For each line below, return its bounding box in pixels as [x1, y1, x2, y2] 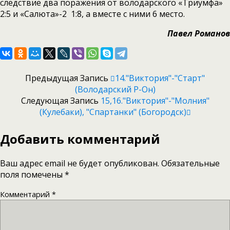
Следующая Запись [21, 95, 101, 106]
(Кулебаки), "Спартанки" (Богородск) [39, 106, 186, 118]
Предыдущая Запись [25, 72, 110, 84]
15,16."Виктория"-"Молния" [100, 95, 209, 106]
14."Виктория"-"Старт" [115, 72, 205, 84]
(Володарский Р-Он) [74, 84, 156, 95]
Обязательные [161, 157, 220, 169]
